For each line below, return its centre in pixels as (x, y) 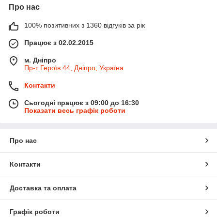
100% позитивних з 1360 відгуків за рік (85, 25)
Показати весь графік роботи (75, 110)
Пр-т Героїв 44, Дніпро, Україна (74, 68)
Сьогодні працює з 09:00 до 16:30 (82, 102)
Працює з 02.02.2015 (59, 42)
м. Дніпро (40, 60)
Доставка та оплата (43, 188)
